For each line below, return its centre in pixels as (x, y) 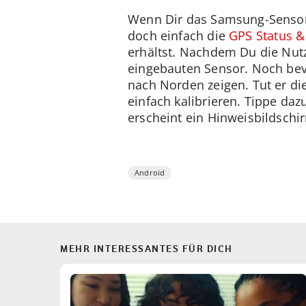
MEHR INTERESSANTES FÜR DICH (147, 248)
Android (150, 172)
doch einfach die (179, 35)
